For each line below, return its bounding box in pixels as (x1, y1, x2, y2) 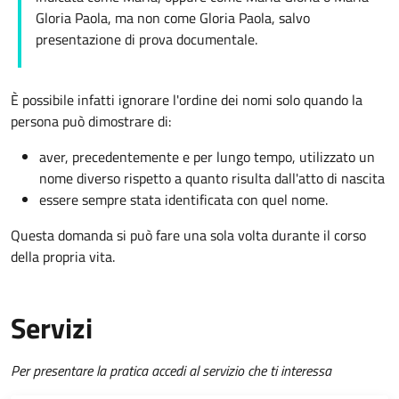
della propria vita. (11, 246, 115, 268)
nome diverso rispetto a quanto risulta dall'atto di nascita (39, 167, 385, 190)
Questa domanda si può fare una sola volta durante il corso (11, 224, 366, 247)
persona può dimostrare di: (11, 110, 171, 133)
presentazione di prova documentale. (36, 28, 257, 51)
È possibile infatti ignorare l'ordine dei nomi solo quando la (11, 89, 362, 111)
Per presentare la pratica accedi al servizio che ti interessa (11, 360, 331, 382)
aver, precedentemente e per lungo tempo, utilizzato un (39, 146, 375, 168)
